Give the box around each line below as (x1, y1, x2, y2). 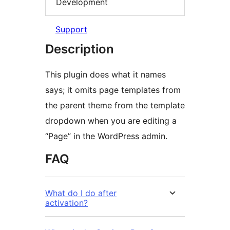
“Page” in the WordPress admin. (45, 130, 167, 141)
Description (45, 41, 114, 56)
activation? (45, 197, 88, 208)
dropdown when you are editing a (45, 115, 177, 126)
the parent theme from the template (45, 100, 185, 110)
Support (55, 24, 87, 34)
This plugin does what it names (45, 69, 166, 80)
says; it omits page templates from (45, 84, 181, 95)
